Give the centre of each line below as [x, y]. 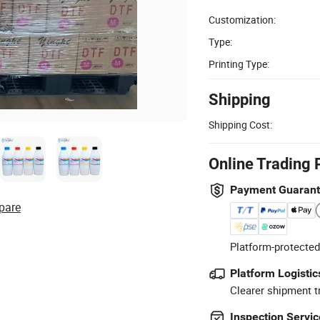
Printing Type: [239, 64]
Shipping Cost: [240, 124]
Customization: [242, 19]
